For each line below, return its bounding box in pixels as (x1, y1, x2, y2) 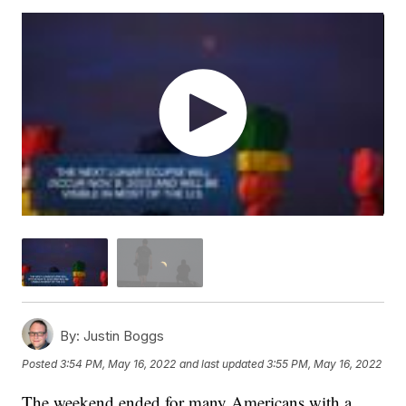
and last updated (179, 356, 265, 371)
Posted (22, 356, 61, 371)
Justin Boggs (80, 326, 165, 344)
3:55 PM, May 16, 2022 (266, 356, 382, 371)
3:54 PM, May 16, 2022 (60, 356, 177, 371)
